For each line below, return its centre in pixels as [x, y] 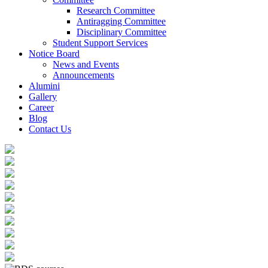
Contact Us [50, 129]
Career [41, 107]
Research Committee [116, 10]
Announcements [83, 75]
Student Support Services [100, 43]
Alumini [44, 86]
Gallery [43, 97]
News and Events [86, 64]
